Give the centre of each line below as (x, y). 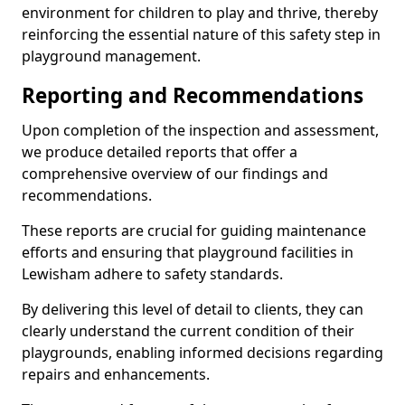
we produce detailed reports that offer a (160, 152)
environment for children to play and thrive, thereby (200, 13)
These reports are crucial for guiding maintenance (194, 231)
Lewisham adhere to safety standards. (152, 274)
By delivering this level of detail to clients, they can (193, 309)
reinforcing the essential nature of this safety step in (201, 34)
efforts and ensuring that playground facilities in (188, 252)
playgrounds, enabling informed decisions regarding (202, 353)
